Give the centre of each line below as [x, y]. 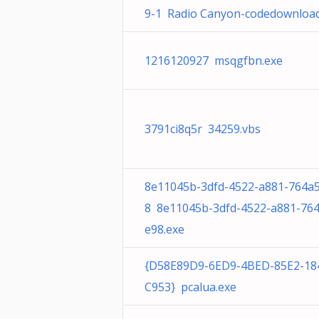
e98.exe [164, 229]
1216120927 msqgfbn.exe [214, 61]
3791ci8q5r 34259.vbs [203, 129]
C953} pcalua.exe [190, 287]
